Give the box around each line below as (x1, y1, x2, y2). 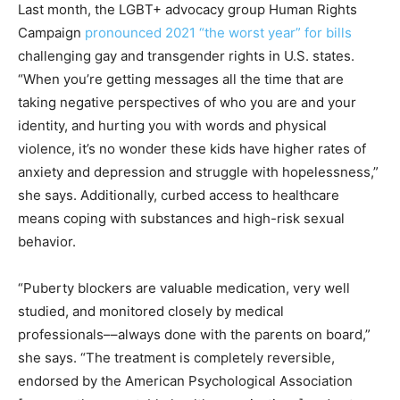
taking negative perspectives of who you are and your (18, 93, 356, 111)
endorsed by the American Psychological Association (18, 371, 353, 389)
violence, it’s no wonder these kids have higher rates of (18, 139, 366, 157)
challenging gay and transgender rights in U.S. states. (18, 46, 354, 64)
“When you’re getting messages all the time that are (18, 70, 344, 87)
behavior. (18, 232, 76, 250)
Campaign (18, 23, 85, 41)
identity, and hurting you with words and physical (18, 116, 327, 134)
